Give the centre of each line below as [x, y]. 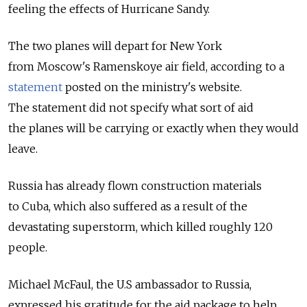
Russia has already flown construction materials [135, 186]
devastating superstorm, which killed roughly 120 [140, 227]
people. [28, 247]
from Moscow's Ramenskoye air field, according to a [146, 66]
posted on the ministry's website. [152, 87]
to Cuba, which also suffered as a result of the [128, 206]
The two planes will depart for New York [115, 46]
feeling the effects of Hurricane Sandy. [109, 9]
